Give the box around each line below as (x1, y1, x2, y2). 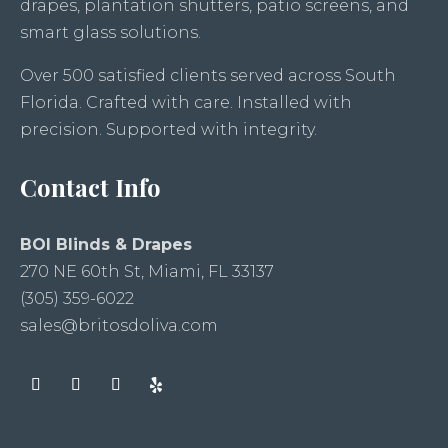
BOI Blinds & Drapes (20, 235, 192, 255)
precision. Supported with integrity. (20, 120, 317, 140)
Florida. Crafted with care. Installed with (20, 93, 352, 113)
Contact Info (20, 171, 161, 204)
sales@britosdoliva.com (20, 316, 218, 336)
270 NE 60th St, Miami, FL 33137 (20, 262, 274, 282)
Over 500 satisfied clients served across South (20, 66, 396, 86)
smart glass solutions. (20, 23, 201, 43)
